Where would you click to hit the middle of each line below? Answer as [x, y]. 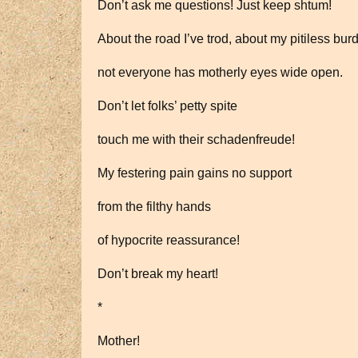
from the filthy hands [154, 207]
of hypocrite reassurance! [169, 240]
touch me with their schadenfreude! [196, 139]
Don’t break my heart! [158, 274]
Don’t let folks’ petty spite [167, 106]
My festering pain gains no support [195, 173]
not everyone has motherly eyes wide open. [220, 72]
